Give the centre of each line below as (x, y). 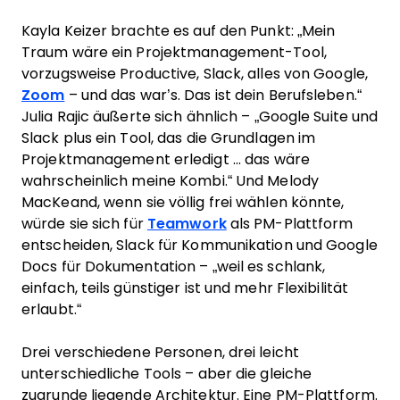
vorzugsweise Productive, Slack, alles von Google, (195, 74)
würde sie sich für (84, 224)
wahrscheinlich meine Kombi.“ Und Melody (170, 181)
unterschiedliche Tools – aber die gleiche (167, 374)
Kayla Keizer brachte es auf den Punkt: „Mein (179, 31)
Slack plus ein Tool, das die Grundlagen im (169, 138)
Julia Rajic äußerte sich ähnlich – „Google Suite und (200, 117)
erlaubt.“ (51, 309)
